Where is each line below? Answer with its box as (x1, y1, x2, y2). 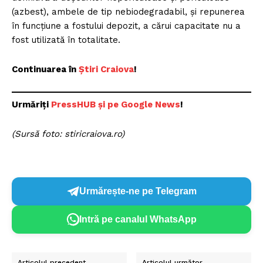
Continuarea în (12, 64, 79, 75)
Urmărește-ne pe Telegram (79, 186, 197, 197)
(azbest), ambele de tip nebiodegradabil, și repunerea (12, 6, 245, 18)
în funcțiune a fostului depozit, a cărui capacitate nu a (12, 21, 241, 32)
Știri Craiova (79, 64, 134, 75)
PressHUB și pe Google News (51, 99, 180, 110)
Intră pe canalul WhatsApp (79, 214, 197, 225)
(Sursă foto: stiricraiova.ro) (12, 128, 124, 139)
